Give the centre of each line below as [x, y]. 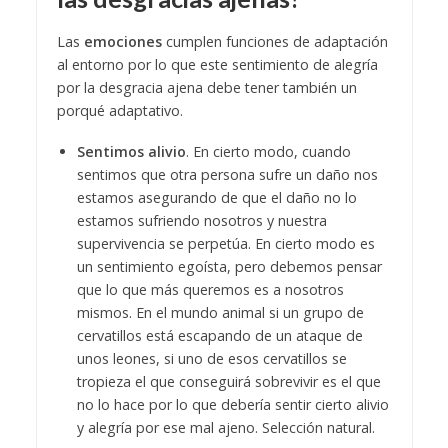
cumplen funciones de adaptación [274, 42]
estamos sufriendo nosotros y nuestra [201, 220]
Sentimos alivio [131, 151]
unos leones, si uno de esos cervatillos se [211, 358]
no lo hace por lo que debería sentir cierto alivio [232, 404]
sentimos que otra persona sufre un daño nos [227, 174]
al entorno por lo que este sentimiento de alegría [217, 65]
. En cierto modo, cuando [268, 151]
